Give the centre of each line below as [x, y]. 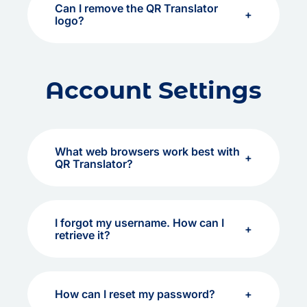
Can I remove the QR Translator [136, 8]
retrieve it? [83, 235]
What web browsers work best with [147, 151]
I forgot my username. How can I [139, 223]
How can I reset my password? [135, 294]
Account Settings [153, 90]
